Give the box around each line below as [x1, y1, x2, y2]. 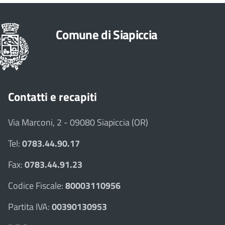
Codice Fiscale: [8, 178, 65, 192]
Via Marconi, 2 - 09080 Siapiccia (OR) [8, 115, 148, 129]
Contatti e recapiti [8, 87, 97, 105]
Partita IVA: [8, 199, 52, 213]
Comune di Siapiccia [56, 25, 158, 44]
